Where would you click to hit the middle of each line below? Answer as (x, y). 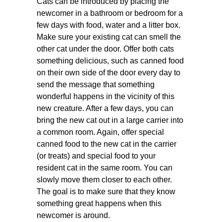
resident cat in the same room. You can (105, 168)
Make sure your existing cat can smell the (109, 37)
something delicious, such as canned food (111, 61)
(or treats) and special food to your (96, 156)
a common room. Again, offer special (101, 132)
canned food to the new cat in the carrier (107, 144)
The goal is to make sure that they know (106, 192)
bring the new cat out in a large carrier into (110, 120)
